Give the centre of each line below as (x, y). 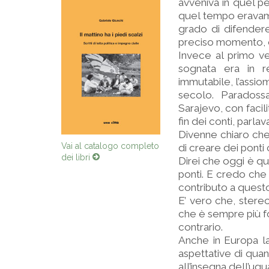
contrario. (201, 227)
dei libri (77, 157)
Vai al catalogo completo (110, 146)
